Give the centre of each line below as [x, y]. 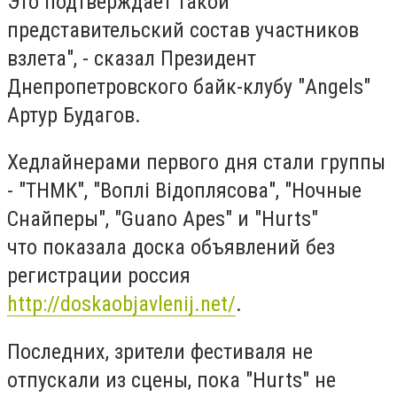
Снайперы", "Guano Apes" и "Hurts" [163, 219]
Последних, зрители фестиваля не [160, 351]
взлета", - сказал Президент [132, 58]
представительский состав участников [183, 30]
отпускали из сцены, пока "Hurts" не [171, 380]
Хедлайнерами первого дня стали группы [196, 163]
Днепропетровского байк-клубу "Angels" [189, 86]
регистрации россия [99, 276]
